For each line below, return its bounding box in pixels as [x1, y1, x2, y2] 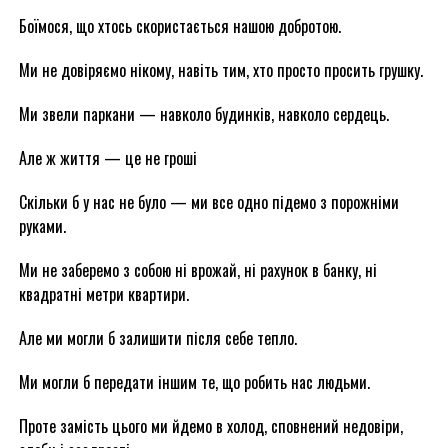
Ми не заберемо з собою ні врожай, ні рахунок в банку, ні [18, 258, 377, 282]
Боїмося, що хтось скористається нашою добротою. [18, 14, 341, 38]
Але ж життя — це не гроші [18, 146, 197, 170]
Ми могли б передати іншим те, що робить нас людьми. [18, 370, 370, 394]
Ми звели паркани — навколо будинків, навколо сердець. [18, 102, 389, 126]
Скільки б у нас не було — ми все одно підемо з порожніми [18, 190, 399, 214]
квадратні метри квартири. [18, 282, 189, 306]
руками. [18, 214, 66, 238]
